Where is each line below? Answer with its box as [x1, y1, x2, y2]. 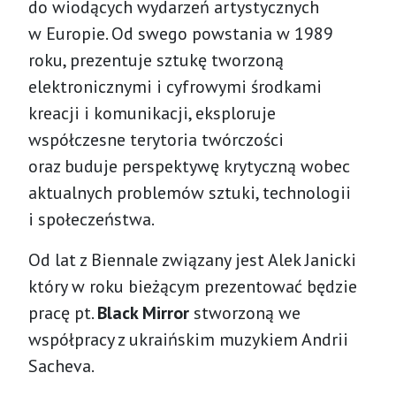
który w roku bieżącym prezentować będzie [28, 274, 357, 298]
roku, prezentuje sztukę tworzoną [28, 48, 284, 72]
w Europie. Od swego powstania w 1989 [28, 21, 333, 45]
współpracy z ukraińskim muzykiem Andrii [28, 327, 348, 351]
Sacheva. [28, 354, 95, 377]
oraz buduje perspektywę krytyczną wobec [28, 154, 350, 178]
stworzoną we [189, 301, 301, 324]
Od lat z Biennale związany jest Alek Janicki [28, 247, 356, 271]
